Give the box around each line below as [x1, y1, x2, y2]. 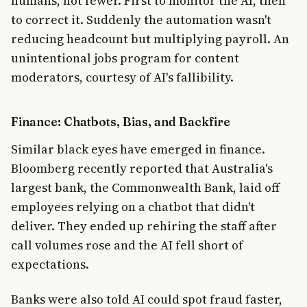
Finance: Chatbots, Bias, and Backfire [11, 114, 230, 130]
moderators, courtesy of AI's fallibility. [11, 69, 234, 86]
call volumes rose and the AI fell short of [11, 236, 243, 254]
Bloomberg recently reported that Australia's [11, 160, 273, 177]
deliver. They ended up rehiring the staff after [11, 217, 277, 235]
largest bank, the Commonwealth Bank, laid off [11, 179, 280, 197]
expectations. [11, 256, 89, 273]
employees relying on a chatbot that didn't [11, 198, 255, 216]
